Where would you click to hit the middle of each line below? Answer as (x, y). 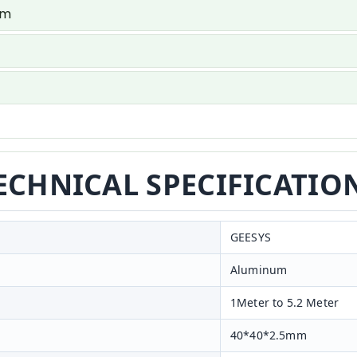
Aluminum (259, 270)
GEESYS (251, 237)
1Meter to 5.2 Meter (285, 302)
